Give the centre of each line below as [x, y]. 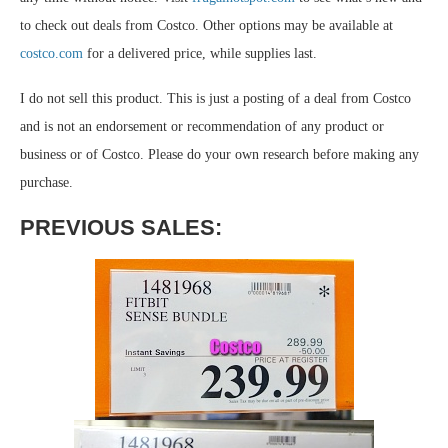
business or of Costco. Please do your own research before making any [219, 155]
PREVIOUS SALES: [121, 228]
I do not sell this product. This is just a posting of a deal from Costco [215, 99]
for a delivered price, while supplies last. [200, 54]
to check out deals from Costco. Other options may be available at [206, 26]
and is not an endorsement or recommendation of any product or [202, 127]
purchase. [46, 183]
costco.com [51, 54]
